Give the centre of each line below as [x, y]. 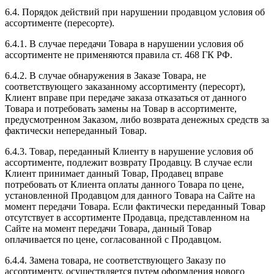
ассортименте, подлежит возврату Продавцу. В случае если [129, 162]
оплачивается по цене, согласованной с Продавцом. [113, 239]
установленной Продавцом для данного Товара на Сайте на [130, 195]
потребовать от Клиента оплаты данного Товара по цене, [124, 184]
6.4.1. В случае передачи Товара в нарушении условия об [124, 43]
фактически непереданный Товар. [76, 130]
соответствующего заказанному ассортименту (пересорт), [125, 86]
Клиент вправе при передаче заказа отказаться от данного [126, 97]
